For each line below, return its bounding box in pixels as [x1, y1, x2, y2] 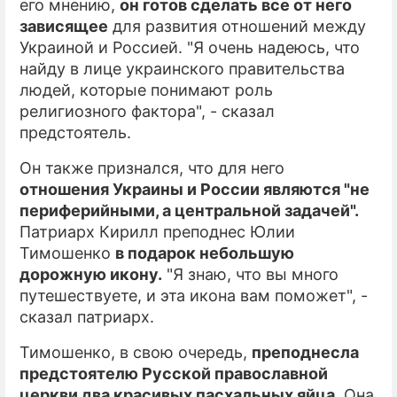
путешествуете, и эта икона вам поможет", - [19, 286, 368, 305]
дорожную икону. [19, 265, 162, 284]
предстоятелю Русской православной [19, 364, 328, 383]
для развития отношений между [108, 17, 366, 35]
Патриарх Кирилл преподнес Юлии [19, 222, 295, 241]
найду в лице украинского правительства [19, 59, 345, 78]
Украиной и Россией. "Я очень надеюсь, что [19, 38, 360, 57]
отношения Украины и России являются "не [19, 180, 370, 198]
